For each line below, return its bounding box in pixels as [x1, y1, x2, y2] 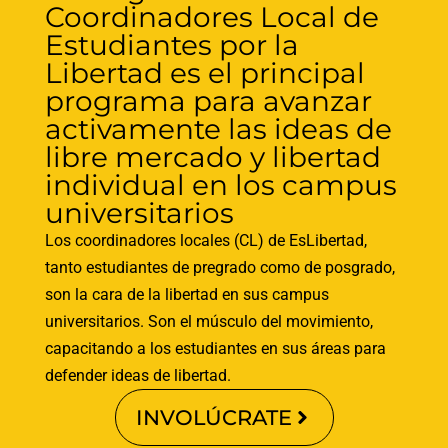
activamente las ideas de [44, 111, 392, 146]
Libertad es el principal [44, 55, 365, 90]
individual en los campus [44, 167, 397, 202]
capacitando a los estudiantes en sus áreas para [44, 338, 386, 358]
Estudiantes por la [44, 27, 299, 62]
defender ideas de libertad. [44, 365, 231, 385]
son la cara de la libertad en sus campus [44, 284, 329, 304]
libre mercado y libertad [44, 139, 381, 174]
